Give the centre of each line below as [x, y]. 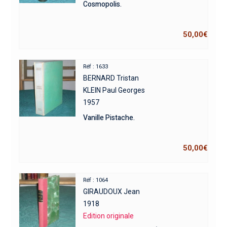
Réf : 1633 [96, 66]
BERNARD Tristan [111, 78]
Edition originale [109, 216]
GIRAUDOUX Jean [112, 191]
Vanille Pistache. [109, 118]
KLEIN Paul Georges [114, 90]
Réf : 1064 [96, 180]
